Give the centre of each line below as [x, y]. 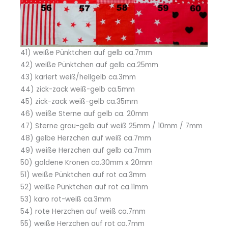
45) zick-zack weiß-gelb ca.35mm [79, 102]
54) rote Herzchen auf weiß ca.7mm [83, 212]
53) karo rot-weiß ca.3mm [66, 199]
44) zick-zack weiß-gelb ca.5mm [78, 90]
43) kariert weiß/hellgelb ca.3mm [78, 77]
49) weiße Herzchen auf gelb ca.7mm [86, 151]
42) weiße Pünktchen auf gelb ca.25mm [89, 65]
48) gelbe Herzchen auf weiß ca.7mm [86, 138]
